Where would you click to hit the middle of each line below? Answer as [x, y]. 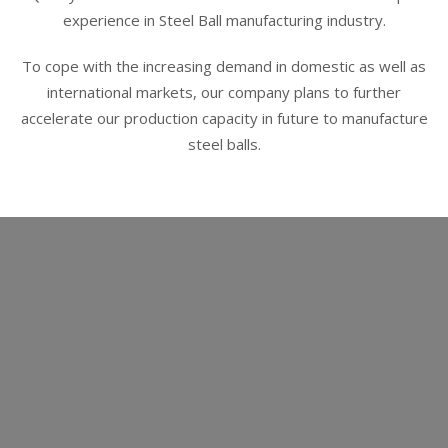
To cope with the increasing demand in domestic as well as [224, 66]
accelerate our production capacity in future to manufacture [224, 118]
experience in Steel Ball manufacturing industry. [224, 20]
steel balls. [224, 144]
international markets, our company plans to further [224, 92]
